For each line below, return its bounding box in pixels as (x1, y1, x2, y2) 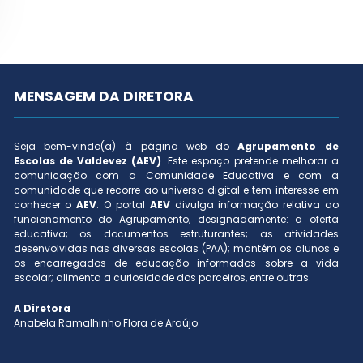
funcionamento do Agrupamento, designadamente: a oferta (13, 212, 339, 227)
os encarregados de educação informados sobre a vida (13, 256, 339, 271)
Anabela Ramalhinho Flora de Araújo (13, 316, 198, 331)
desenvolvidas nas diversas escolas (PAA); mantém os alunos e (13, 241, 339, 256)
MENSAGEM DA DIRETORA (13, 87, 194, 107)
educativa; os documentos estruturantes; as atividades (13, 227, 339, 241)
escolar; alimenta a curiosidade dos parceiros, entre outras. (13, 271, 311, 285)
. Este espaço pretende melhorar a (161, 154, 339, 169)
